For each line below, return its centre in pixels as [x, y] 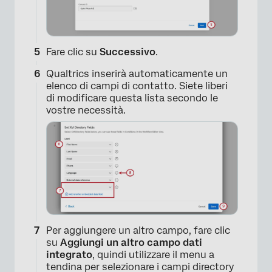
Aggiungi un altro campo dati [131, 243]
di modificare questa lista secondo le [132, 98]
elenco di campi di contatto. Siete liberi [137, 86]
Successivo [127, 52]
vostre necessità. [86, 110]
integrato [69, 255]
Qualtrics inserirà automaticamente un [137, 73]
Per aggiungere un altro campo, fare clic [138, 231]
